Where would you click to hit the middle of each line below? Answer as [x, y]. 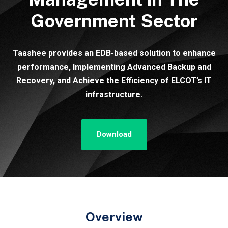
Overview [114, 217]
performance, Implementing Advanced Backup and [114, 67]
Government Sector [114, 21]
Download [114, 134]
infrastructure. [114, 94]
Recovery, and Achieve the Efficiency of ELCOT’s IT [114, 80]
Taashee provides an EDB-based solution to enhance [114, 53]
